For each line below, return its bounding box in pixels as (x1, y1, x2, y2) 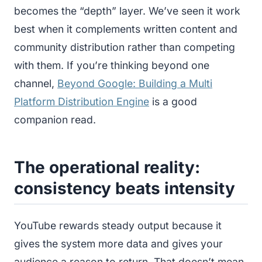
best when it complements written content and (14, 22, 237, 35)
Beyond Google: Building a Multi (57, 77, 212, 89)
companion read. (14, 113, 96, 126)
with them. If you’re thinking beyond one (14, 58, 209, 71)
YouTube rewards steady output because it (14, 219, 222, 232)
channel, (14, 77, 57, 89)
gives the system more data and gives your (14, 237, 223, 250)
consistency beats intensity (14, 178, 235, 198)
